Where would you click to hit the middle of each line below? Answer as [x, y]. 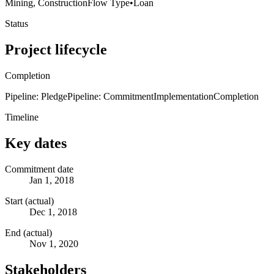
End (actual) [28, 232]
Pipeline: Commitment [110, 96]
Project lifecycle [56, 49]
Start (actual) [29, 201]
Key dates [36, 143]
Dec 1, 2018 [53, 212]
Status [17, 23]
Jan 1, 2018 [52, 180]
